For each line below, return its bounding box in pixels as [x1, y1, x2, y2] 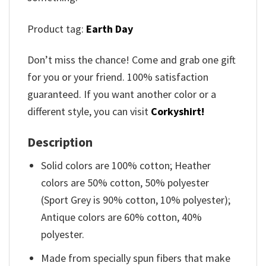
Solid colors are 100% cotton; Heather [41, 159, 211, 173]
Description [27, 134, 93, 150]
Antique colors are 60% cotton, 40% [41, 210, 202, 224]
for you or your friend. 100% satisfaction [27, 70, 208, 84]
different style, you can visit [27, 104, 151, 119]
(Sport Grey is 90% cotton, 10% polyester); [41, 193, 231, 207]
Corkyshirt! [151, 104, 204, 119]
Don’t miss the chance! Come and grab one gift [27, 53, 236, 67]
